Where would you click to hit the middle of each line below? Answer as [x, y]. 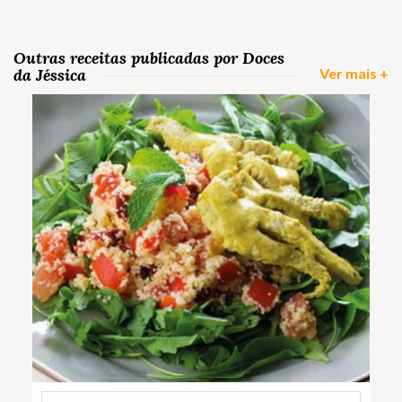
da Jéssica [50, 74]
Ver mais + [354, 73]
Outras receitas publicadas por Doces [149, 57]
